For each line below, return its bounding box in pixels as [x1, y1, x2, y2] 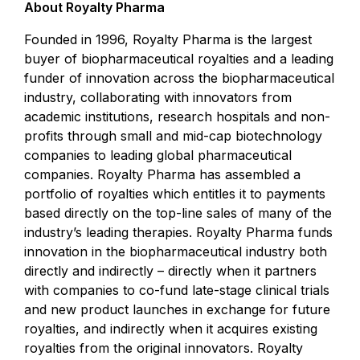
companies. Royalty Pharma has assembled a [24, 166, 301, 182]
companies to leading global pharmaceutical [24, 147, 292, 163]
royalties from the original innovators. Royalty [24, 340, 303, 356]
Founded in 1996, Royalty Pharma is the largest [24, 31, 312, 47]
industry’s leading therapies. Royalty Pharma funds [24, 224, 333, 240]
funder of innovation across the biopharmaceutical [24, 70, 334, 86]
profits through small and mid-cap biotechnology [24, 128, 322, 144]
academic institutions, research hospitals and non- [24, 108, 330, 125]
